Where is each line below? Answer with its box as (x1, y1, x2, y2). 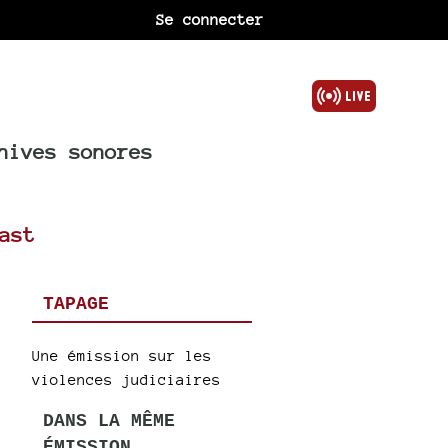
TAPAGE (42, 294, 109, 314)
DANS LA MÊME (42, 410, 175, 431)
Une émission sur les (32, 346, 213, 364)
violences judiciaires (32, 370, 222, 388)
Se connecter (156, 11, 265, 28)
